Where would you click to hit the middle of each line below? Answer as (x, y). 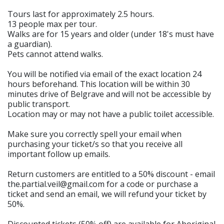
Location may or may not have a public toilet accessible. (111, 114)
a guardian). (30, 44)
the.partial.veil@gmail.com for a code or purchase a (103, 184)
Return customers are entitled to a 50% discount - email (111, 174)
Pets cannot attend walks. (55, 54)
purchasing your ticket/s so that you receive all (95, 144)
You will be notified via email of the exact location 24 (104, 74)
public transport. (39, 104)
